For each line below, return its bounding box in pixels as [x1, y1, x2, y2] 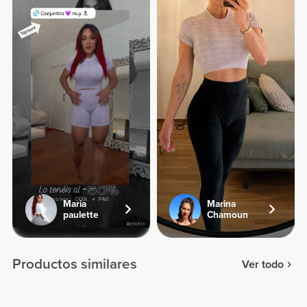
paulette [62, 208, 99, 221]
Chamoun [207, 208, 249, 221]
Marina [207, 197, 236, 210]
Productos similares [12, 256, 138, 273]
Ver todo [241, 257, 284, 271]
